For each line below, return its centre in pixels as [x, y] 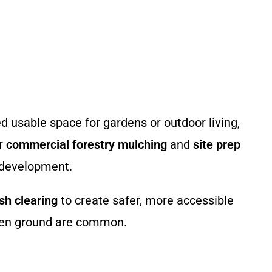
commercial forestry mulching [87, 144]
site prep [217, 144]
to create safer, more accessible [146, 200]
